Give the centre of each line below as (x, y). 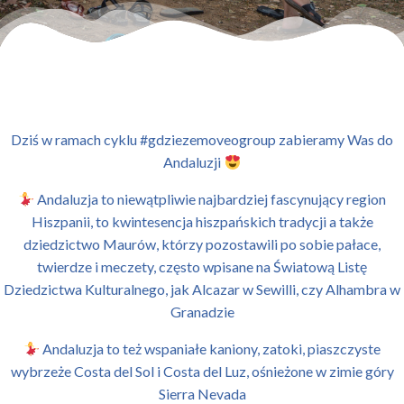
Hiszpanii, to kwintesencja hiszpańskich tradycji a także (202, 221)
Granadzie (202, 312)
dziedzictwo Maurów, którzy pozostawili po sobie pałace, (202, 244)
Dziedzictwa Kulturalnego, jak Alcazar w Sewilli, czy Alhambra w (202, 289)
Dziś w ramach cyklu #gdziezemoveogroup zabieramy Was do (202, 139)
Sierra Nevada (202, 394)
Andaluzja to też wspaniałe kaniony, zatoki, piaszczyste (211, 349)
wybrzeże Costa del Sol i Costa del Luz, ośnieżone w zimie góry (202, 371)
